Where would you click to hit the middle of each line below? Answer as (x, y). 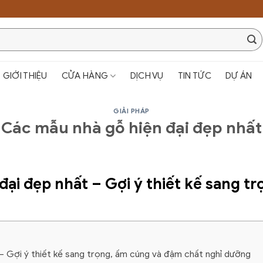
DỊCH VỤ (147, 76)
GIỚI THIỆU (25, 76)
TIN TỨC (194, 76)
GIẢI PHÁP (131, 111)
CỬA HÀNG (85, 76)
